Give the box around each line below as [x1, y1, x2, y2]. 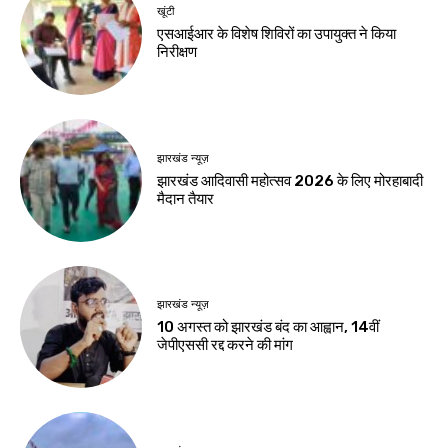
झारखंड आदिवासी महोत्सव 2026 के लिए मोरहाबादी [157, 171, 424, 190]
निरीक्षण [157, 43, 198, 62]
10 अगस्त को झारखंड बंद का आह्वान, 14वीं [157, 318, 380, 337]
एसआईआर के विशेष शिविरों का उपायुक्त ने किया [157, 25, 397, 44]
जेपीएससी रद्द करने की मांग [157, 336, 294, 355]
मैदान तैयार [157, 189, 215, 208]
